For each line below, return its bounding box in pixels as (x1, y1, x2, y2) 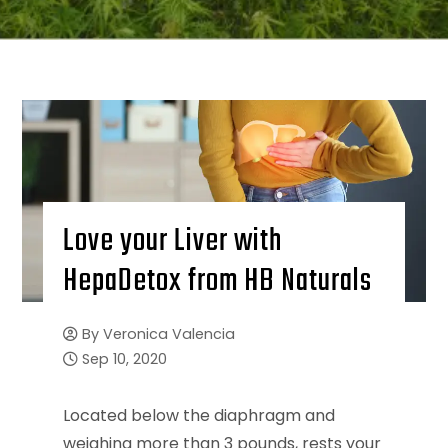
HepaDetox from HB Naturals (62, 256, 372, 306)
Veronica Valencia (102, 323, 235, 344)
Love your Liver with (62, 216, 282, 266)
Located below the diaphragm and (62, 403, 335, 427)
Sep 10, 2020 (81, 348, 167, 369)
